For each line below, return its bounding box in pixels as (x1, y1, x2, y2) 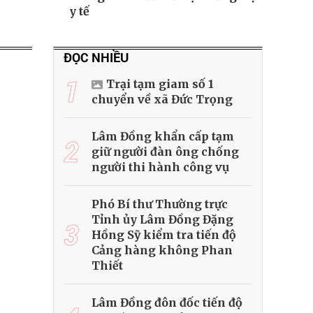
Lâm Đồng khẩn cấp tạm (92, 129, 234, 144)
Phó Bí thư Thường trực (92, 197, 228, 212)
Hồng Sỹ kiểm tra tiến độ (92, 228, 236, 242)
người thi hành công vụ (92, 160, 229, 175)
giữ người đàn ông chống (92, 145, 239, 159)
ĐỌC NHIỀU (64, 49, 129, 66)
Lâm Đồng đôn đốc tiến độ (92, 296, 242, 310)
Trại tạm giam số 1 (106, 77, 214, 92)
